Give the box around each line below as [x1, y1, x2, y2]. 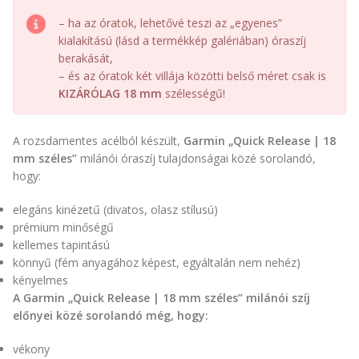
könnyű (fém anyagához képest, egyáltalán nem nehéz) [13, 254, 301, 270]
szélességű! [162, 85, 225, 101]
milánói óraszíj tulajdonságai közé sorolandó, [77, 150, 316, 166]
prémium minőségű [13, 219, 114, 235]
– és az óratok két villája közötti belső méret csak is [58, 67, 326, 83]
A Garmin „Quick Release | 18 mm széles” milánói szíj [13, 289, 310, 305]
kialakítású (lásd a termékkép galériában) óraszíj [58, 32, 306, 48]
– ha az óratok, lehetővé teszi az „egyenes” [58, 14, 282, 30]
